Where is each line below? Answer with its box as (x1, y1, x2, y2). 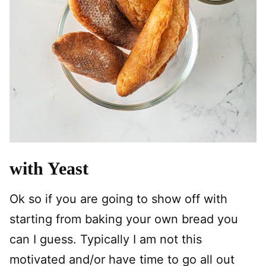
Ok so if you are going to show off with (9, 192, 227, 206)
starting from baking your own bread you (9, 212, 238, 226)
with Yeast (9, 159, 88, 178)
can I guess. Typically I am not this (9, 232, 202, 246)
